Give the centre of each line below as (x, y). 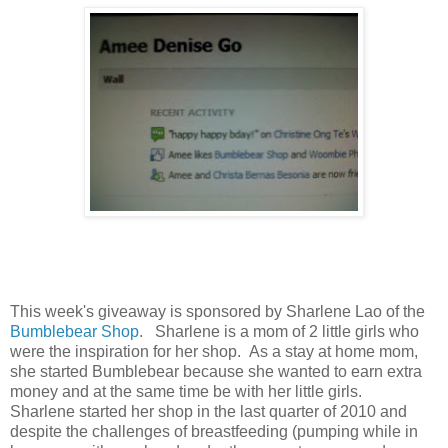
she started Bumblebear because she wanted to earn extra (216, 371)
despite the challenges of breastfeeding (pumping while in (214, 431)
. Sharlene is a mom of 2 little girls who (279, 331)
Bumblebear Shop (74, 331)
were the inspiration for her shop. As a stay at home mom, (214, 351)
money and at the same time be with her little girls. (190, 391)
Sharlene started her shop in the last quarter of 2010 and (208, 411)
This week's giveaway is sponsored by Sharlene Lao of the (217, 311)
